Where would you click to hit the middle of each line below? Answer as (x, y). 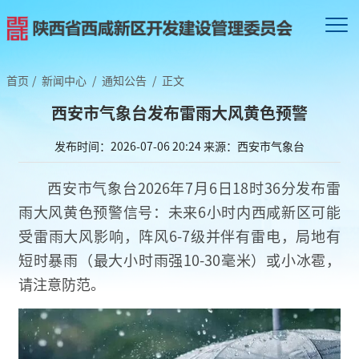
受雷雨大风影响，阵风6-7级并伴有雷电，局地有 (179, 235)
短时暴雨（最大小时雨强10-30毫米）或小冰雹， (179, 259)
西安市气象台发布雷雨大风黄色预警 (179, 112)
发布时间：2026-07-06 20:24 (128, 145)
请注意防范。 (62, 283)
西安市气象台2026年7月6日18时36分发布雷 (194, 187)
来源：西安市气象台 (254, 145)
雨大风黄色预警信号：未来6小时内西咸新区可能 (179, 211)
